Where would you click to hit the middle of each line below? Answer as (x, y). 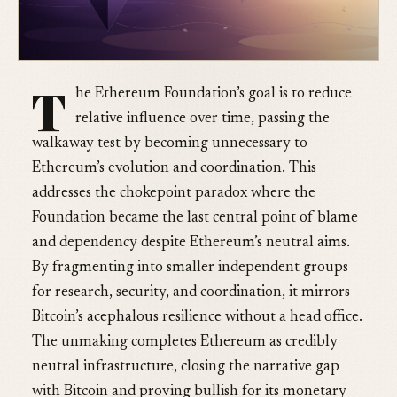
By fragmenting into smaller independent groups (190, 269)
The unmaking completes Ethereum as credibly (185, 343)
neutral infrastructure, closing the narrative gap (186, 368)
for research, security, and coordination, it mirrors (191, 293)
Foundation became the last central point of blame (195, 219)
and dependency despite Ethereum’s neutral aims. (191, 244)
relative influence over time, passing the (202, 120)
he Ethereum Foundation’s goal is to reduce (214, 95)
